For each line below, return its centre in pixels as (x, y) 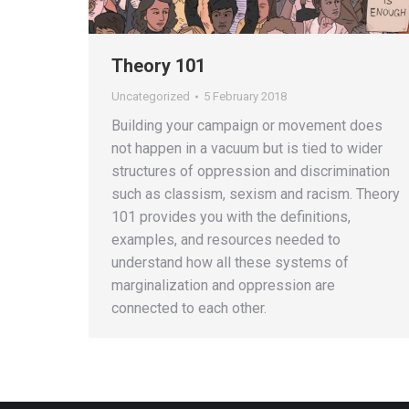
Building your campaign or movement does (247, 126)
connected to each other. (189, 309)
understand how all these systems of (230, 263)
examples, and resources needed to (226, 240)
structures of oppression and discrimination (251, 172)
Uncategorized (151, 97)
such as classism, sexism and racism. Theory (256, 194)
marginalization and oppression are (223, 286)
